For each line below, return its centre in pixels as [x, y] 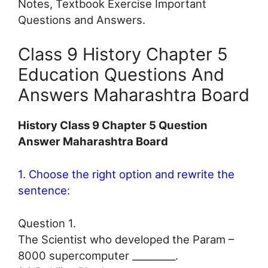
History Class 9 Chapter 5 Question [113, 125]
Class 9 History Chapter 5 [123, 54]
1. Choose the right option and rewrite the [126, 174]
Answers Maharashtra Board [134, 95]
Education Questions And [121, 75]
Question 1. [47, 223]
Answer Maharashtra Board [93, 141]
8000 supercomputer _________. [98, 255]
